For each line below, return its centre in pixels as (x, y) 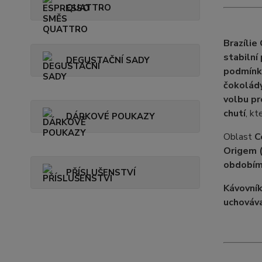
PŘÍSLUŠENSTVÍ (101, 172)
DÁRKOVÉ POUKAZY (111, 116)
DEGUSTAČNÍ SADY (108, 60)
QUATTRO (89, 7)
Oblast (239, 137)
